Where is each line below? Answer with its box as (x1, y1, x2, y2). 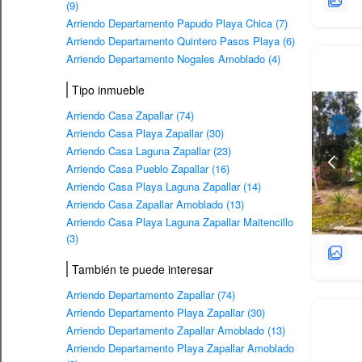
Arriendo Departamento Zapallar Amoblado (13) (66, 322, 285, 338)
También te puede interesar (72, 260, 213, 277)
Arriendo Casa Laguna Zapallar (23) (66, 142, 231, 158)
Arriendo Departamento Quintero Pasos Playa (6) (66, 32, 295, 48)
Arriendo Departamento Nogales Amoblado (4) (66, 50, 280, 66)
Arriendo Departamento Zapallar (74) (66, 286, 235, 302)
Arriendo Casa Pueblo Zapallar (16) (66, 160, 229, 176)
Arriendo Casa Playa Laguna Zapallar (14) (66, 178, 261, 194)
